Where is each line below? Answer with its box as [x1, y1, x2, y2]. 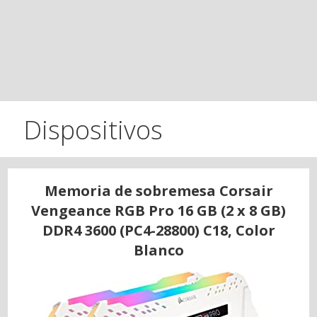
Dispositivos [23, 113, 163, 148]
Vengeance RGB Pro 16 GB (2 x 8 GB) [31, 200, 286, 220]
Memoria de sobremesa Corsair [44, 180, 273, 200]
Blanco [133, 240, 184, 260]
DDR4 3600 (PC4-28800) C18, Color [42, 220, 275, 240]
